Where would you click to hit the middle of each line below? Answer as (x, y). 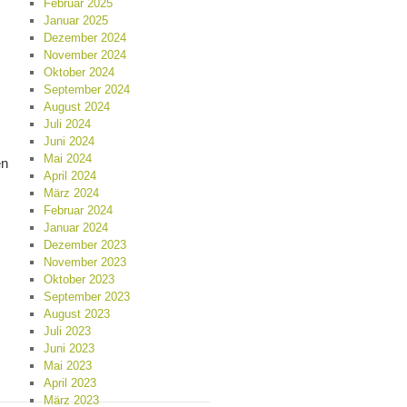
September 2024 (86, 89)
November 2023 (84, 262)
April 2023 (69, 383)
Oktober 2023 (79, 279)
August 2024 (76, 107)
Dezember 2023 (84, 245)
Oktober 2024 (79, 72)
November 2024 (84, 55)
